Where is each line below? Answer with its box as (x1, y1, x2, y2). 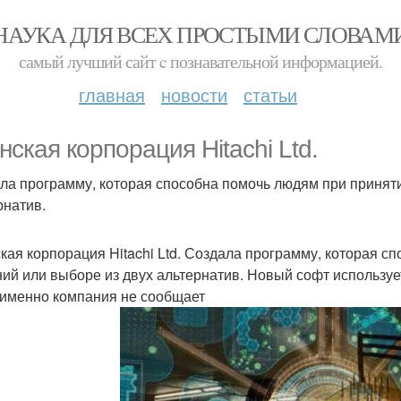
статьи (243, 81, 297, 107)
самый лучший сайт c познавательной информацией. (19, 49, 382, 73)
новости (161, 81, 227, 107)
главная (79, 81, 145, 107)
